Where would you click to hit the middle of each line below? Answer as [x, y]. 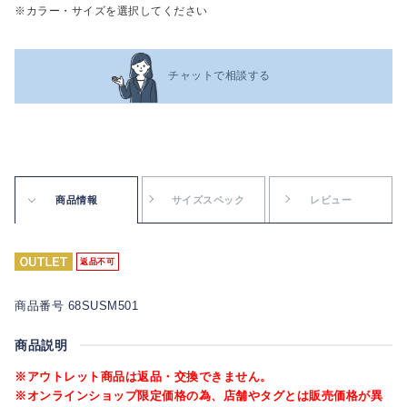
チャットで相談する [219, 75]
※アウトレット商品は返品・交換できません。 [144, 376]
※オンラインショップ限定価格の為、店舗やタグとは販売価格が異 [199, 395]
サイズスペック [208, 199]
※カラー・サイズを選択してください [111, 10]
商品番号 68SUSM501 [76, 305]
